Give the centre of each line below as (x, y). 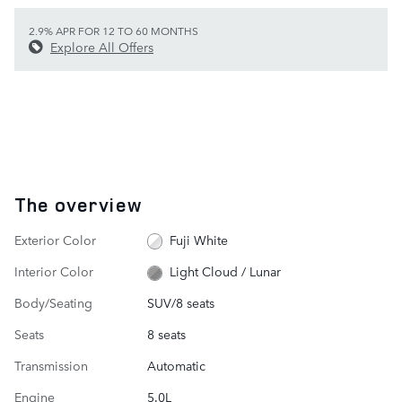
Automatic (176, 366)
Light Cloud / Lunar (226, 271)
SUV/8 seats (180, 303)
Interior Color (54, 271)
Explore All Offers (102, 46)
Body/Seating (53, 303)
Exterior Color (55, 239)
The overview (78, 204)
